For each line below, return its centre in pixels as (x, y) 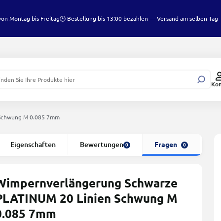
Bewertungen (102, 145)
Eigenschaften (33, 145)
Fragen (166, 145)
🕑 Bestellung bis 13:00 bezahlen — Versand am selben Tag (139, 18)
